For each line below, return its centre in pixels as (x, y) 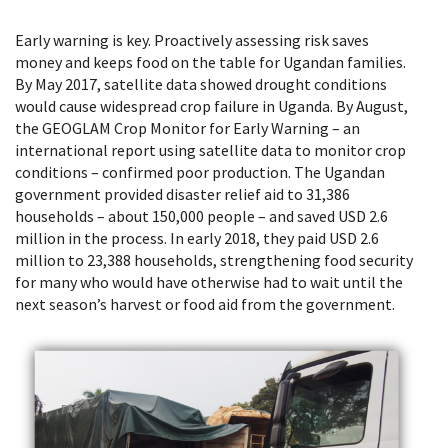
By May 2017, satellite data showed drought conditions (201, 84)
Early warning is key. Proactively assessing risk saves (192, 40)
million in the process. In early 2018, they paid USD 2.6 (197, 238)
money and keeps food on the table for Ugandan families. (210, 62)
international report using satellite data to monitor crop (210, 150)
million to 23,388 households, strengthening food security (214, 260)
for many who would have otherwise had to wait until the (209, 282)
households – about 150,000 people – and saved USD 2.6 (201, 216)
